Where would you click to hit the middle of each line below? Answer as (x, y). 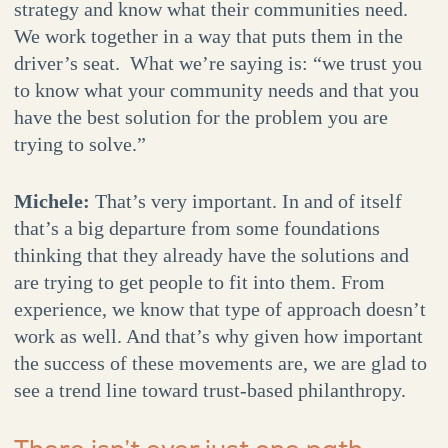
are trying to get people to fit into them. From (199, 282)
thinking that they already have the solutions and (211, 255)
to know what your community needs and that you (216, 90)
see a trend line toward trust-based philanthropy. (209, 390)
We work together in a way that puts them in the (208, 36)
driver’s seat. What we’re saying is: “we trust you (217, 63)
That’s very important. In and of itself (248, 201)
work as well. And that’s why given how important (218, 336)
